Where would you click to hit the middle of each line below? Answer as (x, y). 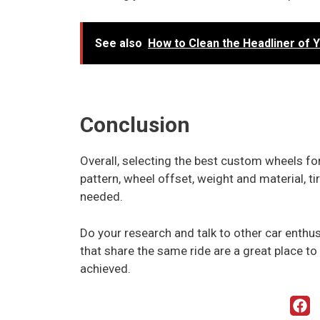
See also (119, 43)
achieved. (105, 268)
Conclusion (135, 125)
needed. (103, 197)
